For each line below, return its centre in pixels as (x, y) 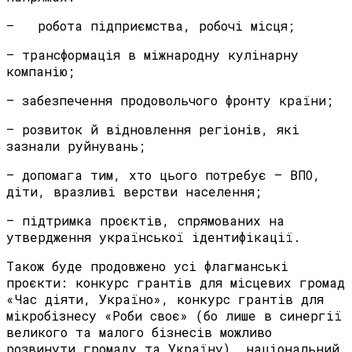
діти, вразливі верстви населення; (134, 192)
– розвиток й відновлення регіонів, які (153, 130)
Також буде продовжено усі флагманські (147, 266)
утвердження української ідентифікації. (154, 237)
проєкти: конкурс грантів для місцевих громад (176, 283)
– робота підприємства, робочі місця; (150, 26)
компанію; (40, 71)
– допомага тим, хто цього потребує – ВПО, (163, 175)
